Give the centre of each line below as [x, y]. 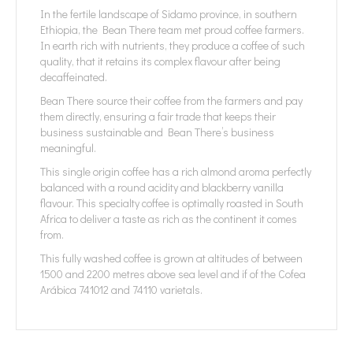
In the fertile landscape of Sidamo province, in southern [169, 13]
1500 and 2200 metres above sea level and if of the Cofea [173, 273]
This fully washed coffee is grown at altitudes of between [171, 258]
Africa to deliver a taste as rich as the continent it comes [169, 218]
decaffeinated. [74, 76]
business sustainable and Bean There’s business [157, 132]
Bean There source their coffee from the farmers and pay [171, 100]
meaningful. [68, 147]
